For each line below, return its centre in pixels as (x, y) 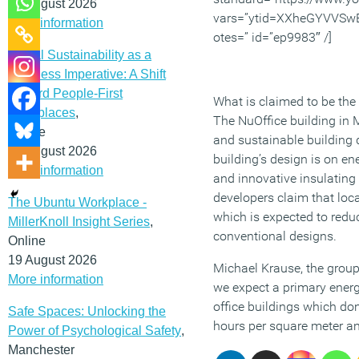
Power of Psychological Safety (95, 330)
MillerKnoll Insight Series (79, 221)
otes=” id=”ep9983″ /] (272, 37)
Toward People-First (65, 93)
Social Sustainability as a (80, 54)
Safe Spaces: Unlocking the (87, 311)
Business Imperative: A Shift (87, 74)
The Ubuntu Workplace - (77, 202)
